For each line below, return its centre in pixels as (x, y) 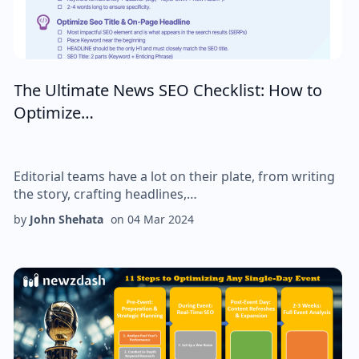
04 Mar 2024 (160, 219)
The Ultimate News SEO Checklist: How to (167, 90)
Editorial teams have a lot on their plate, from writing (174, 176)
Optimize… (53, 113)
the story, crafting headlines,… (105, 194)
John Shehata (66, 219)
